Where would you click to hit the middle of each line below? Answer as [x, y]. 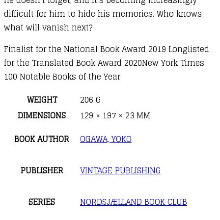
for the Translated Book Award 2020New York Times [104, 63]
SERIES [42, 202]
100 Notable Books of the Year [62, 76]
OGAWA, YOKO [106, 139]
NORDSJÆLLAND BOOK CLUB [134, 202]
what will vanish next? [48, 27]
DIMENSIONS [42, 115]
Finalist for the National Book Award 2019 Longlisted [107, 49]
